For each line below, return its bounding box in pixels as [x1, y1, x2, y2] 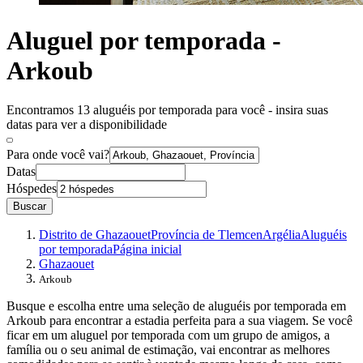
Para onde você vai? [6, 147, 109, 162]
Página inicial [113, 242, 181, 257]
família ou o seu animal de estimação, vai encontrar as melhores [6, 343, 330, 357]
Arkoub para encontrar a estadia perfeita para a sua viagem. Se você [6, 314, 352, 328]
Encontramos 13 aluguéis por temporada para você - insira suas [6, 103, 328, 117]
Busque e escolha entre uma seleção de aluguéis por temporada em [6, 299, 346, 314]
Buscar [13, 200, 46, 213]
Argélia [263, 228, 301, 242]
